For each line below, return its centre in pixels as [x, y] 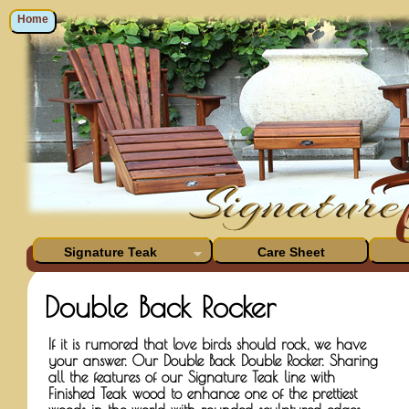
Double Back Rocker [160, 307]
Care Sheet [291, 252]
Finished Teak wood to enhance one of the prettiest [203, 393]
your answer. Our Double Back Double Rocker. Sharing [213, 361]
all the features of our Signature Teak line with [192, 377]
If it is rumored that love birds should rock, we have [207, 344]
